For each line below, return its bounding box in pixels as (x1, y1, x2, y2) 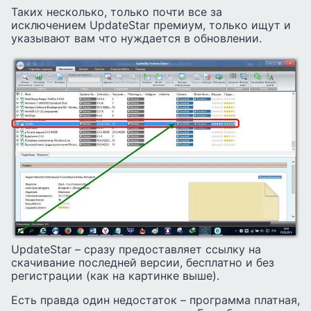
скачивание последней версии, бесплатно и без (11, 255, 274, 270)
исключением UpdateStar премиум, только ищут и (11, 18, 291, 33)
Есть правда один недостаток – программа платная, (11, 293, 300, 308)
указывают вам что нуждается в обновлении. (11, 31, 262, 46)
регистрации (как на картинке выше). (11, 269, 219, 283)
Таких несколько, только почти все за (11, 5, 222, 19)
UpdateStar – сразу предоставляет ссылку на (11, 242, 261, 257)
